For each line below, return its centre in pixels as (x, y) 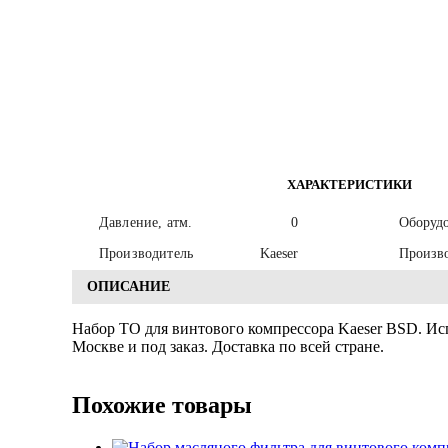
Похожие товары (162, 404)
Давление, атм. (146, 222)
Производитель (146, 253)
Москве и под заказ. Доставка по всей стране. (228, 346)
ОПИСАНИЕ (128, 286)
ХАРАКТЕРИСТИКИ (349, 184)
